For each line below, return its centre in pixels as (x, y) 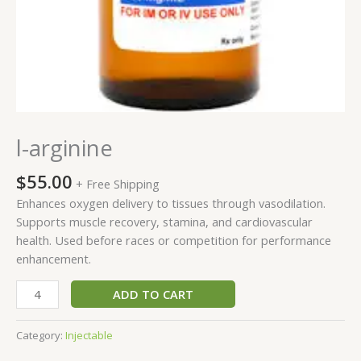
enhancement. (54, 259)
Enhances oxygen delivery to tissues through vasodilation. (171, 203)
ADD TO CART (153, 294)
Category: (41, 335)
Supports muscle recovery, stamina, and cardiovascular (164, 222)
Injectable (89, 335)
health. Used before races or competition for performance (174, 241)
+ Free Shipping (118, 183)
